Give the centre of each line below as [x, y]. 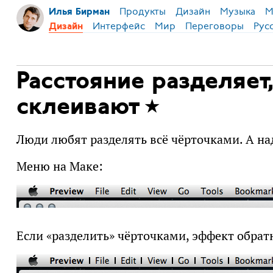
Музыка [237, 12]
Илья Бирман [79, 12]
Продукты [142, 12]
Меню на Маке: [59, 167]
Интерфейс [119, 26]
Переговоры [214, 26]
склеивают [78, 108]
